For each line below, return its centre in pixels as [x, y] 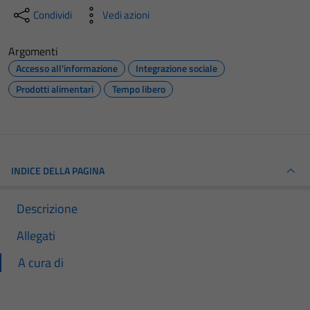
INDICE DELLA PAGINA [58, 171]
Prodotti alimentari [55, 89]
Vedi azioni [126, 15]
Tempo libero [138, 89]
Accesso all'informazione [67, 68]
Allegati [36, 236]
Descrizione [47, 209]
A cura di [41, 263]
